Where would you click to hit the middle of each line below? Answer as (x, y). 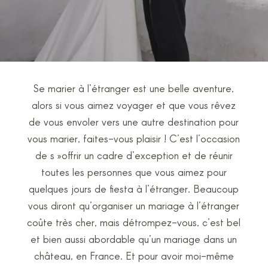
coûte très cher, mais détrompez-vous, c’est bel (134, 222)
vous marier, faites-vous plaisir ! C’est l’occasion (134, 138)
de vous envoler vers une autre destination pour (134, 121)
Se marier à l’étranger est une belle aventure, (134, 88)
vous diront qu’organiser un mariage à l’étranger (134, 205)
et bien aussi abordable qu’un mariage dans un (134, 239)
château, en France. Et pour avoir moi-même (134, 255)
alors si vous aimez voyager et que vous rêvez (134, 105)
